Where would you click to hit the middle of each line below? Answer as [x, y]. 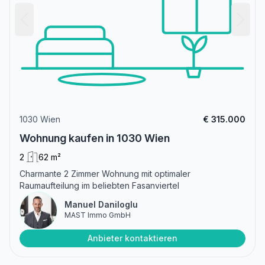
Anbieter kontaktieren [132, 238]
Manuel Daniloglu [101, 204]
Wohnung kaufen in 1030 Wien [95, 138]
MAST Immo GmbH [98, 215]
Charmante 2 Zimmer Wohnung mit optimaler [105, 173]
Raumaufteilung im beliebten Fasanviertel [99, 185]
